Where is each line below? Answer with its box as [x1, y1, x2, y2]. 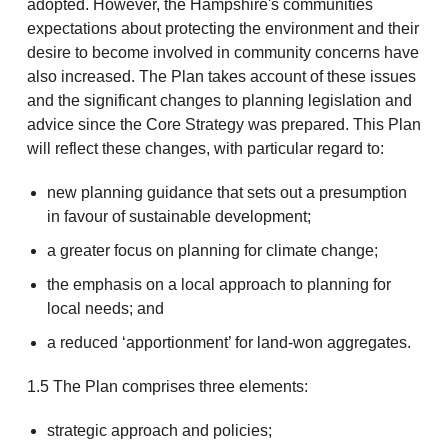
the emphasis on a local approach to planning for [46, 276, 391, 294]
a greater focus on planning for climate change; [46, 242, 378, 260]
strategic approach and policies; [46, 422, 272, 440]
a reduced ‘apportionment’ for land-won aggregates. [46, 334, 411, 352]
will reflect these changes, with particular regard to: [26, 140, 384, 158]
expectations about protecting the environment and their [26, 20, 419, 38]
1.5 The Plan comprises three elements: [26, 378, 308, 396]
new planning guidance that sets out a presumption [46, 184, 407, 202]
